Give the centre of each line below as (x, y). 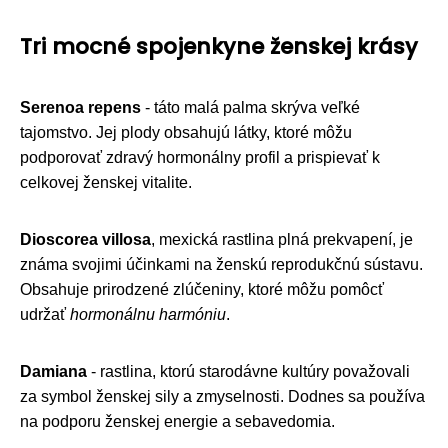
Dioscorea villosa (85, 239)
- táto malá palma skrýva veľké (250, 107)
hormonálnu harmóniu (148, 314)
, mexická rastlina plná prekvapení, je (282, 239)
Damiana (53, 371)
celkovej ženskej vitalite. (106, 182)
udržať (45, 314)
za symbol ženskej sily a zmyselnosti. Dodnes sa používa (222, 396)
